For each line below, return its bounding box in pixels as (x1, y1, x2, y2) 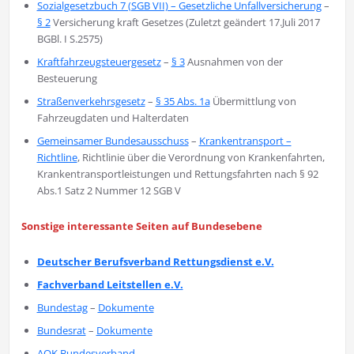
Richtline (36, 150, 77, 165)
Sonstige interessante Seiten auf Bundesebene (21, 219, 262, 234)
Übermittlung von (209, 94, 296, 109)
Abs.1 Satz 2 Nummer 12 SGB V (36, 183, 181, 198)
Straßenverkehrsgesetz (36, 94, 145, 109)
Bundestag (36, 300, 88, 315)
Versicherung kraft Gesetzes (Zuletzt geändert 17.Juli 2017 (50, 15, 320, 30)
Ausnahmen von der (184, 55, 283, 70)
